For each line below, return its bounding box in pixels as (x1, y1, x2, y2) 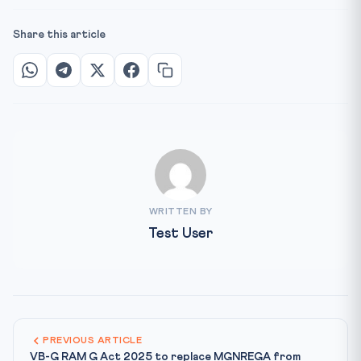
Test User (148, 226, 213, 241)
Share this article (13, 28, 106, 40)
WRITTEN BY (148, 206, 213, 217)
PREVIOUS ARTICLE (43, 335, 142, 346)
